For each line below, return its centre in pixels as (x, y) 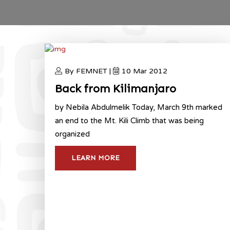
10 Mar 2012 (145, 71)
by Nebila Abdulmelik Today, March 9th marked (139, 107)
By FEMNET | (89, 71)
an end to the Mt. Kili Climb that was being (129, 120)
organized (72, 134)
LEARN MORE (95, 158)
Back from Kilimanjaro (116, 88)
